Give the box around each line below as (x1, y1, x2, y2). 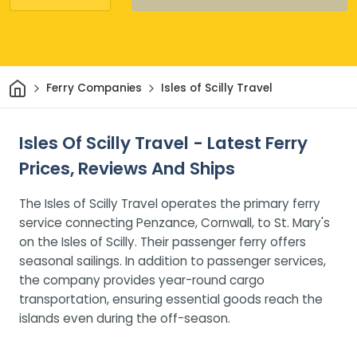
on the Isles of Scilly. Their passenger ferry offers (19, 233, 306, 250)
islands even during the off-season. (19, 309, 230, 327)
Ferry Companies (45, 80, 142, 96)
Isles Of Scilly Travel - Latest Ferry (19, 130, 308, 155)
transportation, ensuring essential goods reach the (19, 290, 323, 308)
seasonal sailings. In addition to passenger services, (19, 252, 326, 269)
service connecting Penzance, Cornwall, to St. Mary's (19, 214, 330, 231)
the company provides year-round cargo (19, 271, 265, 288)
